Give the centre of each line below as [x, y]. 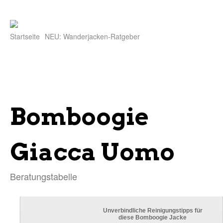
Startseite [25, 36]
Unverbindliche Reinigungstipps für [153, 211]
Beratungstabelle [44, 176]
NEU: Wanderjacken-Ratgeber [92, 36]
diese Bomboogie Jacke [153, 218]
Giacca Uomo [92, 152]
